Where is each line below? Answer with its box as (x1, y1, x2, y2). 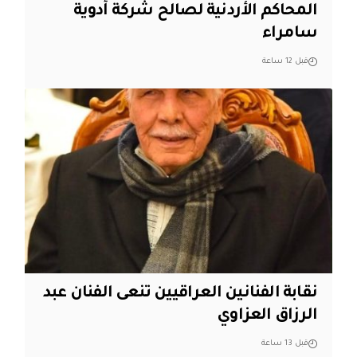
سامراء (261, 25, 318, 43)
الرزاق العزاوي (217, 308, 318, 325)
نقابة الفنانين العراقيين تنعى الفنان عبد (43, 285, 318, 303)
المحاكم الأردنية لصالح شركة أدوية (73, 2, 318, 21)
